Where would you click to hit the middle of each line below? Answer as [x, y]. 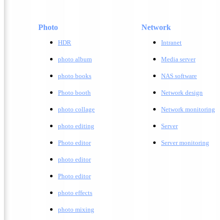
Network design [182, 93]
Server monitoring [185, 143]
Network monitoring [188, 109]
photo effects [75, 193]
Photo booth [74, 93]
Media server [178, 59]
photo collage [76, 109]
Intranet [171, 42]
